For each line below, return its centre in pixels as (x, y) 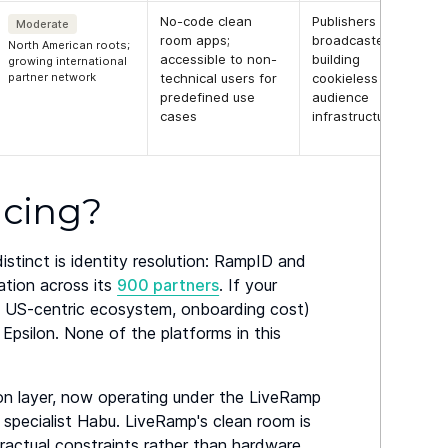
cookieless (345, 78)
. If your (248, 285)
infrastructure (355, 116)
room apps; (195, 40)
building (336, 59)
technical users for (219, 78)
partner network (52, 77)
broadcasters (354, 40)
